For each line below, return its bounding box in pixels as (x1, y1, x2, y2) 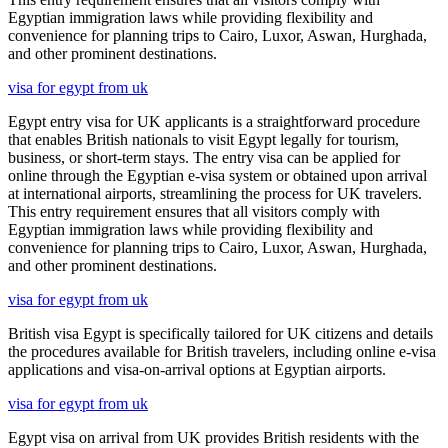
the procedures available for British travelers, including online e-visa (8, 342, 436, 360)
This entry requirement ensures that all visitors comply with (8, 202, 380, 220)
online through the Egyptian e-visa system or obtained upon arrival (8, 166, 427, 184)
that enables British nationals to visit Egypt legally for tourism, (8, 130, 399, 148)
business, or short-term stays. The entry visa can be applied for (8, 148, 400, 166)
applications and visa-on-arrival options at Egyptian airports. (8, 360, 386, 378)
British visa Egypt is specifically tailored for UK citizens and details (8, 324, 433, 342)
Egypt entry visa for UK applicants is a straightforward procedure (8, 112, 420, 130)
